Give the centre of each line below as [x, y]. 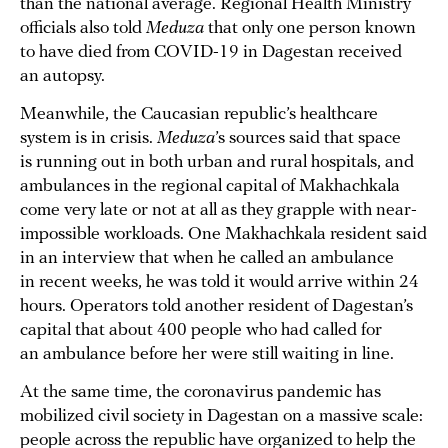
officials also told [83, 29]
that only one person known [312, 29]
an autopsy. [62, 77]
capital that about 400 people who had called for [201, 331]
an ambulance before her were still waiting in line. [207, 355]
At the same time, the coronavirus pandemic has [200, 393]
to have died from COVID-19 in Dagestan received [211, 53]
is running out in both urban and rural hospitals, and [217, 163]
